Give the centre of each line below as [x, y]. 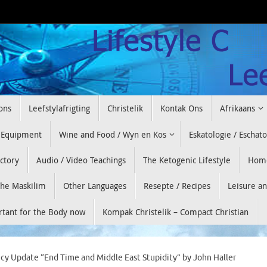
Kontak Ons [182, 108]
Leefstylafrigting [60, 108]
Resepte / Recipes [177, 186]
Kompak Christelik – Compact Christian [176, 212]
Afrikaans [238, 108]
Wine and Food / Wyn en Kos [113, 134]
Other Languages [95, 186]
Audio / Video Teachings [81, 160]
